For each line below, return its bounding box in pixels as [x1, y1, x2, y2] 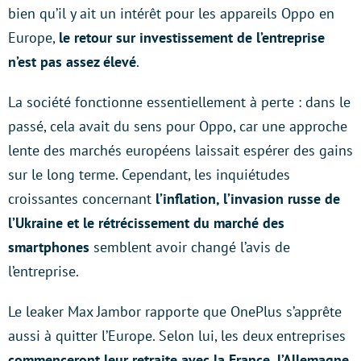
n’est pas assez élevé [8, 52, 136, 71]
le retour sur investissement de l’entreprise [59, 27, 325, 47]
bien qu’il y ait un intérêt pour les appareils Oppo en [8, 3, 334, 23]
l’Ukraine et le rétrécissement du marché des [8, 213, 284, 232]
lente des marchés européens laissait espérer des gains [8, 140, 353, 160]
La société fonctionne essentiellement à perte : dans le [8, 92, 351, 111]
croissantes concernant [8, 189, 156, 208]
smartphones [8, 237, 89, 256]
